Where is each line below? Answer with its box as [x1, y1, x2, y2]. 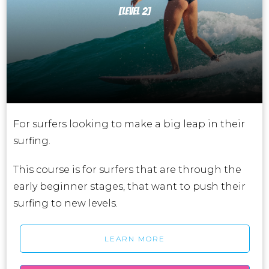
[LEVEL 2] [118, 5, 151, 17]
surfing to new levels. [13, 198, 120, 209]
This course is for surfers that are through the [13, 164, 241, 175]
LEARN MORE [104, 234, 165, 243]
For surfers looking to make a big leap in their [13, 118, 245, 130]
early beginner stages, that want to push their [13, 181, 246, 192]
